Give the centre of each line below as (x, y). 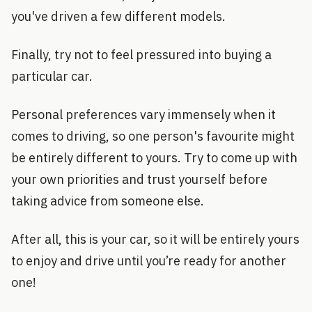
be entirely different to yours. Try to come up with (154, 157)
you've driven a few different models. (118, 16)
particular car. (52, 76)
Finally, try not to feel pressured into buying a (141, 54)
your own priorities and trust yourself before (139, 179)
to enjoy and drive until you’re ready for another (149, 260)
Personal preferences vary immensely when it (143, 114)
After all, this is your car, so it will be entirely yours (155, 239)
